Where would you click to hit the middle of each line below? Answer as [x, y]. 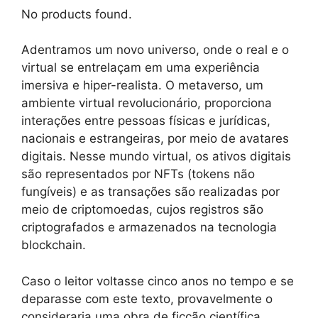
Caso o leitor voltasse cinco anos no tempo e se [158, 281]
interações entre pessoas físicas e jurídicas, [146, 121]
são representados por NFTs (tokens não [138, 174]
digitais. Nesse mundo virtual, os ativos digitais [156, 157]
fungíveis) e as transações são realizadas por [150, 192]
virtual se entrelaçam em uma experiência [141, 68]
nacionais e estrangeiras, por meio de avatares [155, 139]
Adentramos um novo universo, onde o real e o [155, 50]
